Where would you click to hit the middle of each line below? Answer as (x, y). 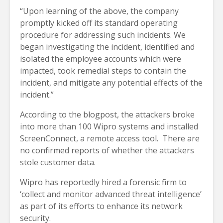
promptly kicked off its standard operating (99, 23)
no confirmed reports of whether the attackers (107, 151)
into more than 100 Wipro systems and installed (109, 127)
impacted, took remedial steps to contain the (103, 71)
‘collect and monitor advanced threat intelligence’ (111, 194)
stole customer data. (58, 163)
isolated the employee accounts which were (101, 59)
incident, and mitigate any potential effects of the (111, 83)
